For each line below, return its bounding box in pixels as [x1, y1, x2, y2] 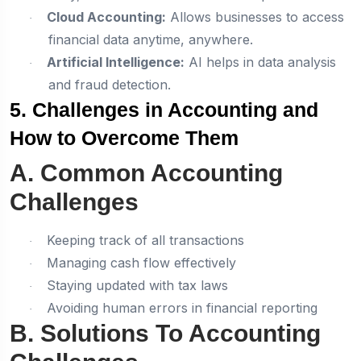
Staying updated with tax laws [47, 276, 228, 293]
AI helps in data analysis [185, 53, 336, 70]
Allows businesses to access [166, 8, 344, 25]
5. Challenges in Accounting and [10, 98, 318, 121]
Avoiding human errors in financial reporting [47, 299, 317, 316]
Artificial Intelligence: [47, 53, 185, 70]
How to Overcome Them [10, 126, 239, 149]
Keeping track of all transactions [47, 231, 244, 248]
